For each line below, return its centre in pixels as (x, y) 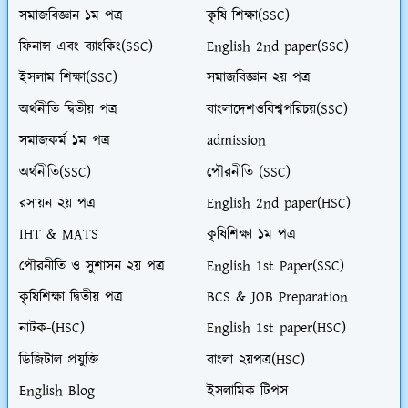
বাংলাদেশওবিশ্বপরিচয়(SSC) (277, 110)
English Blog (57, 392)
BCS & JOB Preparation (277, 298)
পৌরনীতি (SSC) (248, 172)
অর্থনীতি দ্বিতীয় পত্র (68, 110)
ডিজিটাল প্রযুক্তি (59, 361)
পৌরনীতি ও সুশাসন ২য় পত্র (92, 267)
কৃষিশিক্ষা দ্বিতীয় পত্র (71, 298)
